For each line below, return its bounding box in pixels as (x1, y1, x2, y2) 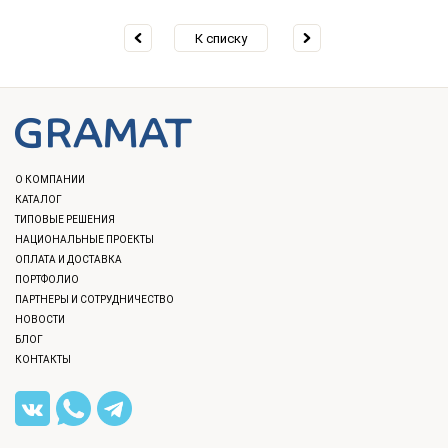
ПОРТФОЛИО (15, 273, 79, 285)
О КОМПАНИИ (15, 173, 85, 185)
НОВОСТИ (15, 313, 65, 325)
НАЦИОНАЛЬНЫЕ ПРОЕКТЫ (15, 233, 154, 245)
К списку (195, 30, 247, 46)
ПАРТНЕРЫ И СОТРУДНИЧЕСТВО (15, 293, 174, 305)
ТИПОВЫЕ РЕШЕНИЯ (15, 213, 115, 225)
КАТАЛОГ (15, 193, 62, 205)
